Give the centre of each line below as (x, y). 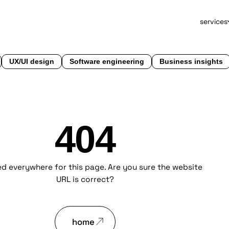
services (213, 21)
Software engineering (107, 62)
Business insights (191, 62)
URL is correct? (85, 179)
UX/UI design (32, 62)
